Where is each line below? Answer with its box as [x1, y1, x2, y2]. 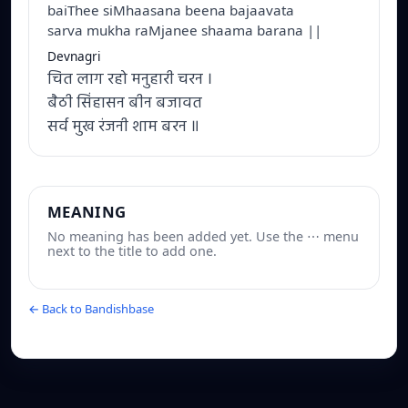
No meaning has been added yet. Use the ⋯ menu [47, 228, 359, 246]
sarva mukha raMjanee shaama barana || [47, 21, 321, 40]
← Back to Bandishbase [28, 300, 154, 317]
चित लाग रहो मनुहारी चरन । [47, 66, 212, 94]
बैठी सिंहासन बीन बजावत [47, 90, 202, 117]
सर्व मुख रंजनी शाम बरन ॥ [47, 114, 199, 141]
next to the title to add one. [47, 242, 217, 260]
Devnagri [47, 47, 101, 66]
